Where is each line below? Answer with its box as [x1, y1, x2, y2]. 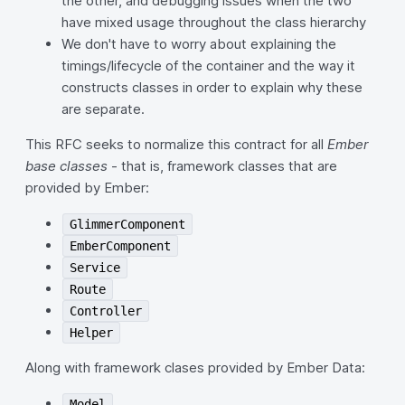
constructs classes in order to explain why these [61, 79, 363, 96]
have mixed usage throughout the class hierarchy [61, 14, 366, 31]
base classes [25, 157, 108, 174]
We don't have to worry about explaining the [61, 35, 336, 52]
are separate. [61, 100, 145, 118]
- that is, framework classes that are [108, 157, 337, 174]
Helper [70, 325, 114, 340]
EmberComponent [70, 239, 172, 253]
